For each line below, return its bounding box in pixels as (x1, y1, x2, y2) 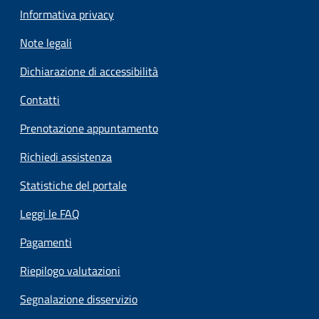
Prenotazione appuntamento (20, 119, 158, 137)
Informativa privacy (20, 5, 114, 23)
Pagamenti (20, 233, 72, 251)
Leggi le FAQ (20, 204, 80, 222)
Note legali (20, 33, 72, 51)
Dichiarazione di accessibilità (20, 62, 158, 80)
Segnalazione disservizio (20, 290, 137, 308)
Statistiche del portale (20, 176, 127, 194)
